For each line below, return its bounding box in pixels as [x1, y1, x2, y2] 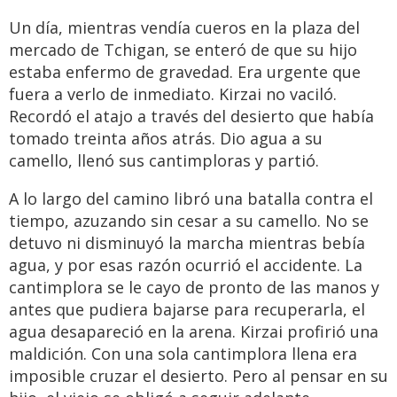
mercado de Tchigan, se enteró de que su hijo [9, 39, 357, 61]
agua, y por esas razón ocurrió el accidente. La [9, 254, 362, 276]
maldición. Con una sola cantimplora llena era [9, 343, 357, 365]
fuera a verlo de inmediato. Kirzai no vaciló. [9, 83, 337, 105]
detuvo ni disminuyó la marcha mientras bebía [9, 232, 365, 254]
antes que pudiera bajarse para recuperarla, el [9, 299, 365, 321]
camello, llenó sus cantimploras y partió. [9, 150, 319, 172]
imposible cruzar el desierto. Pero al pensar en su [9, 365, 388, 387]
